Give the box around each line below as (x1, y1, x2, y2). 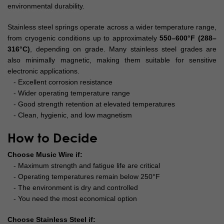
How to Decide (7, 130, 97, 145)
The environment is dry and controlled (18, 184, 138, 191)
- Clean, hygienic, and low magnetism (7, 111, 132, 119)
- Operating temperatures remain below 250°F (7, 173, 160, 180)
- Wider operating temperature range (7, 89, 130, 97)
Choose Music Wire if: (7, 151, 82, 158)
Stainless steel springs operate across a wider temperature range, (7, 23, 216, 31)
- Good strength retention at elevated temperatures (7, 100, 175, 108)
